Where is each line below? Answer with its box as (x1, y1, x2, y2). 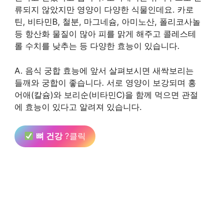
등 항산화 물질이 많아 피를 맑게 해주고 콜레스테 (15, 29, 196, 39)
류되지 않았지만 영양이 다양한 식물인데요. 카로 (15, 5, 194, 15)
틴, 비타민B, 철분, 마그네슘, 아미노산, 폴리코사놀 (15, 17, 201, 27)
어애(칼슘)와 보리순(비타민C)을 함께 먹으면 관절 (15, 90, 198, 100)
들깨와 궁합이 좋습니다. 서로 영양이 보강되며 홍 (15, 77, 196, 88)
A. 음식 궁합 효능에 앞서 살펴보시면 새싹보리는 (15, 65, 194, 76)
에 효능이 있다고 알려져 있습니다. (15, 102, 142, 112)
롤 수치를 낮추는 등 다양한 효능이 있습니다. (15, 41, 180, 51)
